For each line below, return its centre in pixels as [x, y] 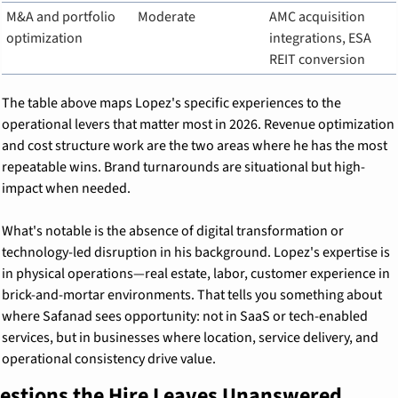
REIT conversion [317, 59]
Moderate [166, 16]
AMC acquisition [317, 16]
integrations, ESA [320, 38]
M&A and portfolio [60, 16]
